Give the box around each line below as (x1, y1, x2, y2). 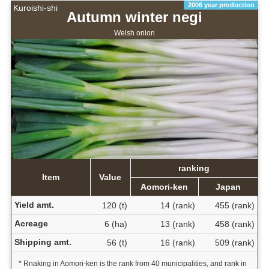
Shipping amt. (14, 237, 71, 247)
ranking (178, 163, 210, 174)
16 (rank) (160, 238, 195, 248)
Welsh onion (114, 29, 155, 38)
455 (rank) (214, 201, 255, 211)
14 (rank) (160, 201, 195, 211)
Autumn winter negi (67, 9, 202, 26)
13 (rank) (160, 219, 195, 229)
